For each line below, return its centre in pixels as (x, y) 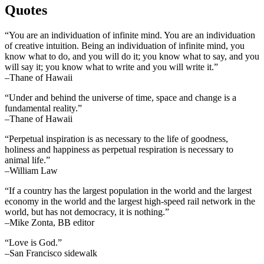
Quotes (26, 10)
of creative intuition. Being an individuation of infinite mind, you (125, 45)
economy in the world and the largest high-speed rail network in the (130, 201)
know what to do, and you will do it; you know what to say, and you (132, 56)
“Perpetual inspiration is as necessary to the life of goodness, (116, 138)
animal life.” (27, 160)
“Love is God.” (33, 242)
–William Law (31, 170)
